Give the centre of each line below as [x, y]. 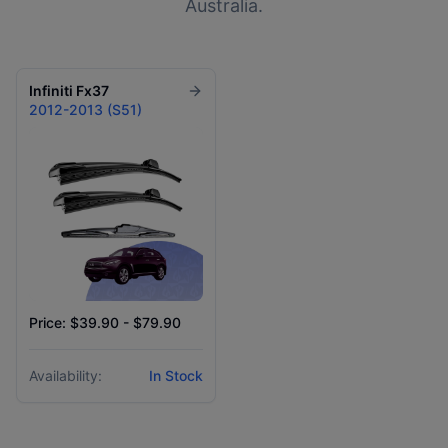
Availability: [65, 375]
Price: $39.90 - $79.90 [105, 322]
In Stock [176, 375]
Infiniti [51, 90]
